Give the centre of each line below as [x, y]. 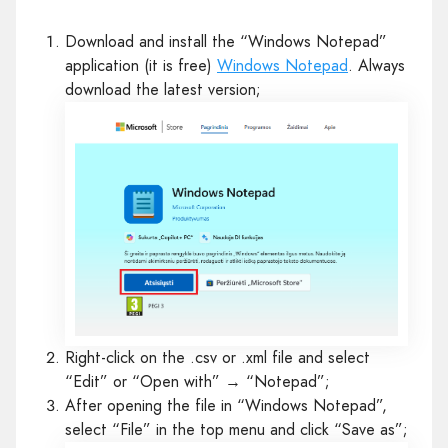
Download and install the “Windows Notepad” [226, 41]
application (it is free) [141, 65]
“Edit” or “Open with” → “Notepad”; [197, 381]
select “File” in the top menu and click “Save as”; [236, 429]
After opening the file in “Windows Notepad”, [226, 405]
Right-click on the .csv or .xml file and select [217, 357]
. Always [376, 65]
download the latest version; [163, 89]
